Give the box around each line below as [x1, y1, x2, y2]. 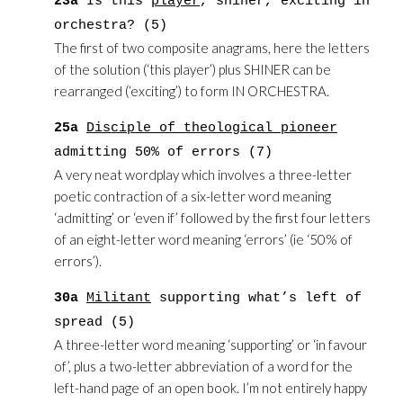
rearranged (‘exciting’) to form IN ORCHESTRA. [54, 83, 329, 99]
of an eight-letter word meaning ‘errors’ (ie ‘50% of [54, 231, 353, 247]
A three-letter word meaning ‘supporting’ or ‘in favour [54, 336, 367, 353]
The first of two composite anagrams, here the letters [54, 40, 370, 56]
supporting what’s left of [151, 291, 362, 306]
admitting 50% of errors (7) [54, 145, 273, 160]
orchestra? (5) [54, 18, 167, 33]
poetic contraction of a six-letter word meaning [54, 188, 331, 204]
